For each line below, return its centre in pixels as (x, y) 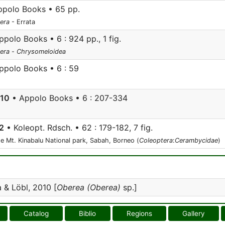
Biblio (88, 213)
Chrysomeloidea (41, 51)
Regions (139, 213)
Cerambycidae (196, 140)
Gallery (193, 213)
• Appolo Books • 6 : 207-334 (69, 98)
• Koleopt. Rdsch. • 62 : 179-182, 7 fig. (78, 128)
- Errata (22, 22)
